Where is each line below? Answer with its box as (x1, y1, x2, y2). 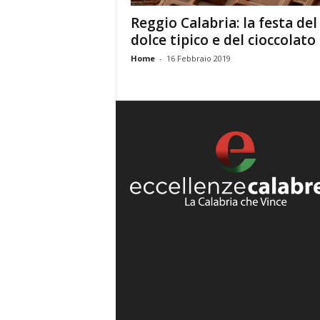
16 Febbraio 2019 (166, 53, 231, 64)
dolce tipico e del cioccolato (130, 31, 316, 49)
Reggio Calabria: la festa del (130, 14, 317, 32)
